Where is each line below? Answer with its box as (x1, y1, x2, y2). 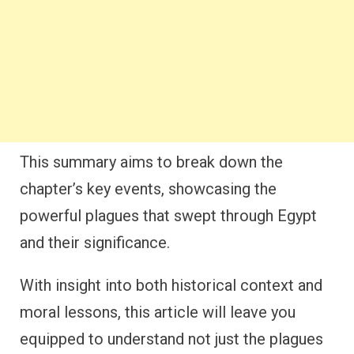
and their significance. (20, 233, 170, 252)
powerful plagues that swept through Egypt (20, 206, 317, 225)
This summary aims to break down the (20, 153, 283, 171)
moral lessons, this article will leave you (20, 303, 296, 322)
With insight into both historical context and (20, 276, 322, 295)
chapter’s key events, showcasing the (20, 179, 277, 198)
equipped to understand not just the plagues (20, 330, 323, 348)
